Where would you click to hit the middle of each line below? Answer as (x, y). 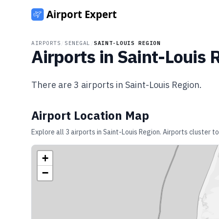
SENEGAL (77, 43)
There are (53, 85)
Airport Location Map (90, 115)
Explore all (48, 132)
